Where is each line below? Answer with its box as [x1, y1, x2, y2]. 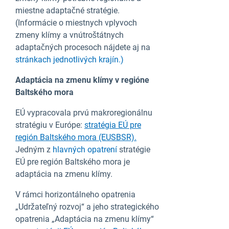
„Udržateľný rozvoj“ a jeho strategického [15, 202, 159, 212]
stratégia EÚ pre [84, 120, 141, 130]
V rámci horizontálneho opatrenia [15, 190, 135, 199]
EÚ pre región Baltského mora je [15, 157, 130, 167]
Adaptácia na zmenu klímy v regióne [15, 75, 149, 85]
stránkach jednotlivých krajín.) [15, 55, 124, 64]
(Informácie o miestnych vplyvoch [15, 18, 137, 28]
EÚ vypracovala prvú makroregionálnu [15, 108, 152, 118]
